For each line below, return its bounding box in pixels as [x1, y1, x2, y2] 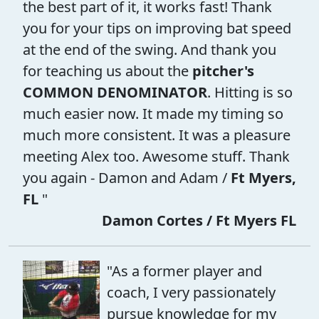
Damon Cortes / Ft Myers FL [102, 210, 296, 230]
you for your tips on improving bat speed [23, 18, 291, 38]
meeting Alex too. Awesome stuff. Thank [23, 146, 290, 166]
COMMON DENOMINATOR [23, 82, 207, 102]
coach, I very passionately [107, 282, 276, 302]
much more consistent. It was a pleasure [23, 125, 291, 145]
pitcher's [189, 61, 254, 80]
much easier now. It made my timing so [23, 103, 283, 123]
